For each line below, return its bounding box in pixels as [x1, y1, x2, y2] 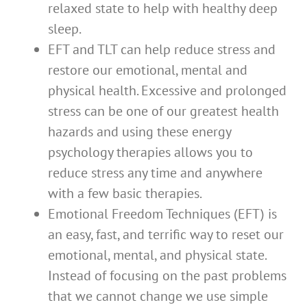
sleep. [48, 19, 82, 38]
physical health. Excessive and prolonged [48, 81, 286, 99]
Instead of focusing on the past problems [48, 266, 286, 284]
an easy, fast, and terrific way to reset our [48, 225, 284, 243]
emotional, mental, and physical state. [48, 245, 266, 264]
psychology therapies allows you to [48, 143, 253, 161]
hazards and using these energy [48, 122, 231, 140]
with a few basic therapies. [48, 184, 202, 202]
